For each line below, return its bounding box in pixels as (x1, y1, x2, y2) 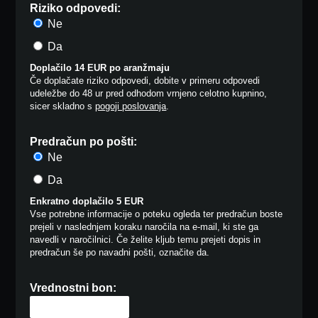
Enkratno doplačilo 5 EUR (30, 196, 144, 207)
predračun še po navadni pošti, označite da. (30, 247, 210, 258)
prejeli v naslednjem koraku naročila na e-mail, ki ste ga (30, 221, 259, 233)
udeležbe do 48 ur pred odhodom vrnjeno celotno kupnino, (30, 88, 268, 99)
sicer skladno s (30, 101, 96, 112)
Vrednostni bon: (30, 282, 117, 295)
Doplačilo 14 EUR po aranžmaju (30, 62, 170, 74)
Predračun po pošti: (30, 136, 138, 148)
